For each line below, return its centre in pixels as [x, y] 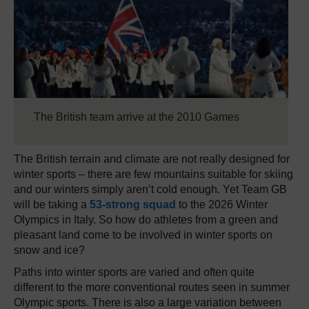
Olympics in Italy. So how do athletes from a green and [146, 220]
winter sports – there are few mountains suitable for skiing [153, 175]
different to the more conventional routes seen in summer [152, 288]
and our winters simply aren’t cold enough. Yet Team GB [150, 190]
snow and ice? [49, 250]
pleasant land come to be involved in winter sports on [143, 235]
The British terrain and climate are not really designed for [152, 159]
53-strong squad [133, 205]
